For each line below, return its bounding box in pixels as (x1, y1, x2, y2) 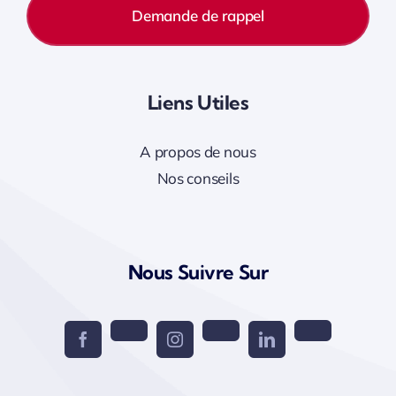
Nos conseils (156, 168, 240, 187)
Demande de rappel (132, 5, 264, 25)
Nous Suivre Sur (127, 259, 269, 285)
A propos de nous (140, 141, 256, 161)
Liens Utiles (147, 89, 249, 115)
